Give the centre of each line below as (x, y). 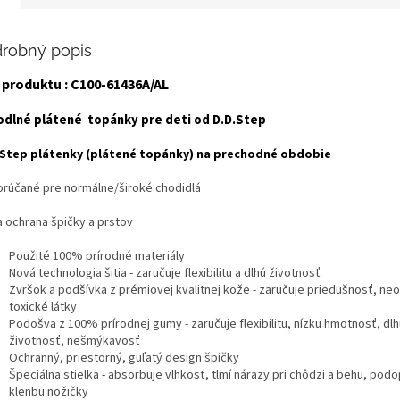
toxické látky (43, 307)
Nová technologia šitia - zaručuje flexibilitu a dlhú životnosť (165, 273)
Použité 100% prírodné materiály (97, 256)
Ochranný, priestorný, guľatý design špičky (124, 358)
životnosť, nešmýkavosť (75, 341)
